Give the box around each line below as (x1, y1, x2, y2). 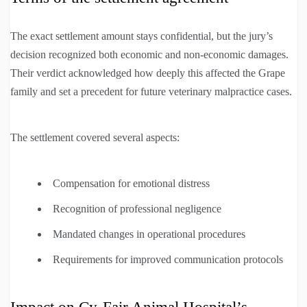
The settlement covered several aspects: (10, 131, 180, 143)
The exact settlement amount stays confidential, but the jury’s (10, 29, 273, 42)
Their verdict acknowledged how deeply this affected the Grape (10, 66, 285, 79)
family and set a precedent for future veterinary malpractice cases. (10, 85, 292, 97)
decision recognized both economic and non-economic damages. (10, 48, 288, 60)
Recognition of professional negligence (53, 202, 221, 214)
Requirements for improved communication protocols (53, 253, 283, 265)
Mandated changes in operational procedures (53, 228, 245, 240)
